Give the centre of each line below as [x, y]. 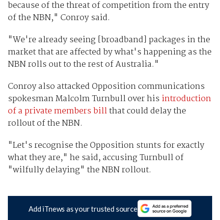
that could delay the [146, 111]
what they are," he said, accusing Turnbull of [96, 158]
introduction [186, 99]
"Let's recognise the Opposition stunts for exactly [106, 146]
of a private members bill [57, 111]
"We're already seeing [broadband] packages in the [109, 40]
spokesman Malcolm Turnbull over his [84, 99]
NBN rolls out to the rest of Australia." [83, 65]
